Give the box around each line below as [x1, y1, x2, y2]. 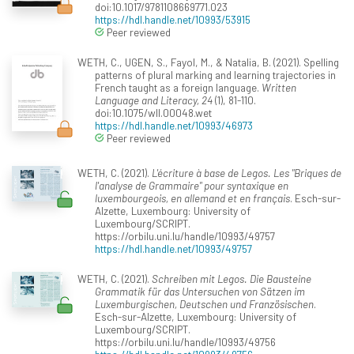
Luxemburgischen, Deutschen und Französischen [95, 297, 314, 311]
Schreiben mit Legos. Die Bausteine [151, 272, 311, 286]
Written [262, 81, 296, 95]
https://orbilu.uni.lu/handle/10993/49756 [95, 335, 276, 349]
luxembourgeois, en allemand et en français [95, 191, 290, 205]
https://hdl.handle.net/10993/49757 [95, 242, 252, 256]
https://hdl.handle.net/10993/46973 [95, 119, 253, 133]
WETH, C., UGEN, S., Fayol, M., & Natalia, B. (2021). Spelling [77, 55, 339, 70]
